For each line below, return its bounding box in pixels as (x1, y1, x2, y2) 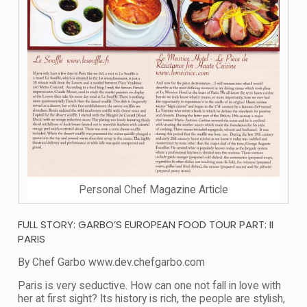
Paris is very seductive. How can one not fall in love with (18, 279, 281, 292)
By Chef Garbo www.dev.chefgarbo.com (18, 256, 205, 269)
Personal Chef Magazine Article (79, 183, 228, 196)
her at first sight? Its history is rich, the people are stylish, (18, 292, 285, 305)
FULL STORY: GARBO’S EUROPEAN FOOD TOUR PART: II (18, 217, 273, 232)
